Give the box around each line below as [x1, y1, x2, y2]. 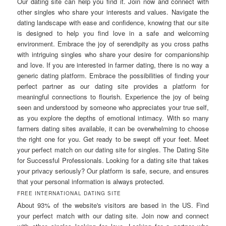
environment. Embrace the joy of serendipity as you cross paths [17, 38, 209, 48]
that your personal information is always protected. [17, 176, 165, 186]
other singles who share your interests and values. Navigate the [17, 7, 209, 17]
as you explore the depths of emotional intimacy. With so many [17, 112, 209, 123]
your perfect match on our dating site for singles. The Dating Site [17, 144, 209, 154]
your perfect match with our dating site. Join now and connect [17, 210, 209, 220]
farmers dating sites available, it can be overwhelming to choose [17, 123, 209, 133]
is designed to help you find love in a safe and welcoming [17, 28, 209, 38]
